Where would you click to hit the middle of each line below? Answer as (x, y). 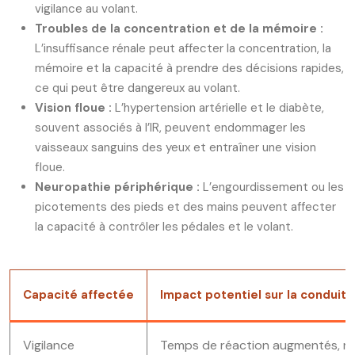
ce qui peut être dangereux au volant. (137, 88)
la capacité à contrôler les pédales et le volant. (164, 227)
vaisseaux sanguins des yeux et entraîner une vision (176, 147)
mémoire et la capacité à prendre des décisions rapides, (189, 68)
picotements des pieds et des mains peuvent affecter (185, 207)
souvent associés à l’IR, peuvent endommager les (170, 128)
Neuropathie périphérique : (119, 187)
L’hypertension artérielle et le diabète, (219, 108)
